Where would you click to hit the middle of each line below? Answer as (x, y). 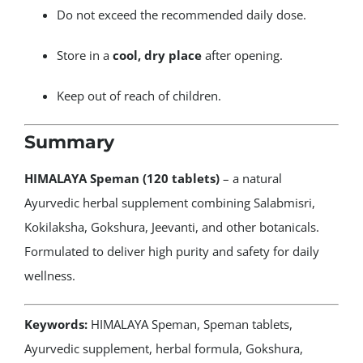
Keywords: (56, 324)
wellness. (49, 276)
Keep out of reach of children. (139, 96)
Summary (69, 142)
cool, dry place (157, 56)
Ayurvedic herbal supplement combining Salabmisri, (169, 203)
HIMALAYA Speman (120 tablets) (122, 179)
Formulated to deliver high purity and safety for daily (171, 252)
